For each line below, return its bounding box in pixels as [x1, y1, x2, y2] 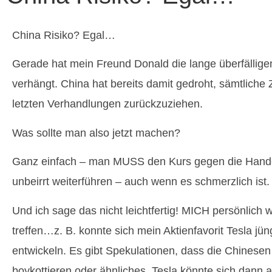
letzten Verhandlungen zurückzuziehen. [12, 98, 203, 110]
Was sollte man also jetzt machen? [12, 126, 180, 139]
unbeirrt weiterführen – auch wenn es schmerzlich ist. [12, 175, 270, 188]
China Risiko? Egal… [12, 29, 115, 41]
